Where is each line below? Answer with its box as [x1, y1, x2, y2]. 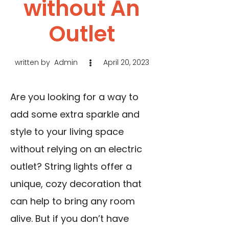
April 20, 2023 [103, 57, 149, 67]
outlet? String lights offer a [10, 160, 132, 173]
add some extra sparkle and [10, 108, 140, 121]
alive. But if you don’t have [10, 212, 129, 225]
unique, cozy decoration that [10, 177, 142, 190]
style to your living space [10, 125, 124, 138]
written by [14, 57, 50, 67]
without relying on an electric [10, 143, 142, 155]
